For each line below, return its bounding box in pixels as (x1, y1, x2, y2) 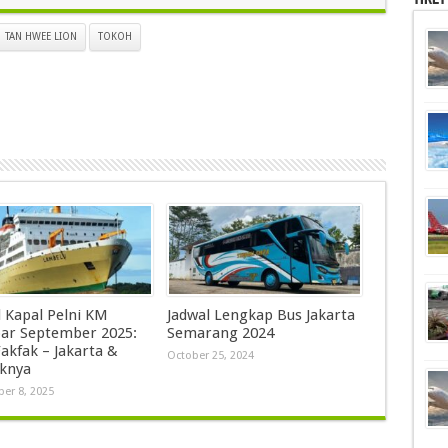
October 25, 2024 (166, 348, 254, 362)
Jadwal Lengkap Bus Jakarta (166, 305, 355, 324)
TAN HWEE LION (4, 31, 77, 42)
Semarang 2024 (166, 323, 274, 342)
